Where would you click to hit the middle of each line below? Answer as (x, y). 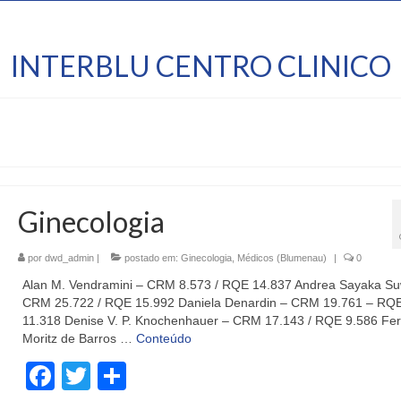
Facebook (118, 376)
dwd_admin (69, 258)
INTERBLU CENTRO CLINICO (200, 66)
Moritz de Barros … (79, 338)
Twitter (132, 376)
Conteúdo (163, 338)
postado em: (151, 258)
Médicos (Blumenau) (282, 258)
